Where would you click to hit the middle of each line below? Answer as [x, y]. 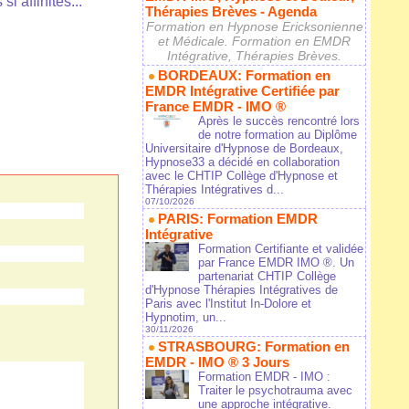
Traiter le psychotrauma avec [275, 391]
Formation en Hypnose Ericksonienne [254, 27]
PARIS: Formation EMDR [238, 219]
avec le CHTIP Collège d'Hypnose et [241, 176]
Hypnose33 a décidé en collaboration [242, 163]
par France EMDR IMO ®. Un [276, 263]
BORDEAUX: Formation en [244, 76]
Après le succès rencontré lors [279, 121]
